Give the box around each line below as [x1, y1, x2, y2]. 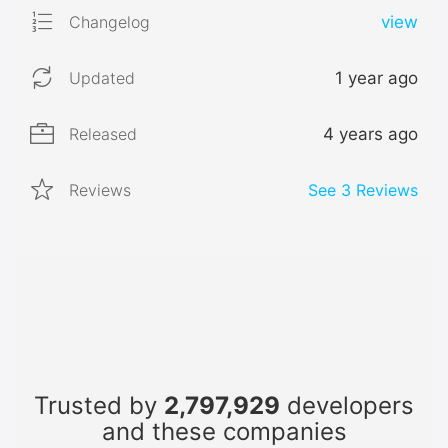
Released [69, 123, 137, 144]
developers [280, 390, 414, 420]
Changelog [69, 11, 150, 32]
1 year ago [335, 67, 418, 88]
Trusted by [34, 390, 164, 420]
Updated [69, 67, 135, 88]
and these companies [101, 416, 347, 446]
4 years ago [323, 123, 418, 144]
